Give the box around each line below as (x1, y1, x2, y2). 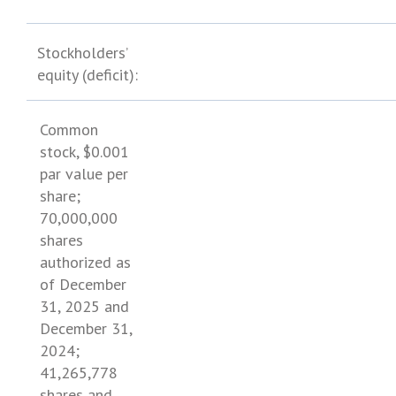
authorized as (40, 252, 131, 272)
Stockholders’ (37, 42, 129, 63)
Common (40, 119, 99, 140)
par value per (40, 164, 128, 184)
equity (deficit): (37, 65, 138, 85)
